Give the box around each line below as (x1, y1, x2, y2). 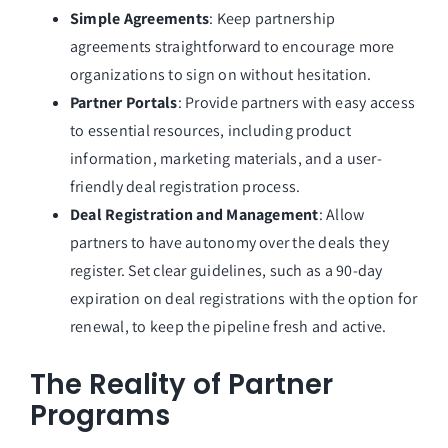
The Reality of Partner (29, 364, 333, 404)
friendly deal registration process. (69, 176, 301, 198)
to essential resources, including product (69, 120, 351, 142)
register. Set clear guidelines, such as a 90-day (69, 260, 383, 282)
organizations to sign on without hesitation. (69, 64, 372, 86)
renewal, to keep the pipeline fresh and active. (69, 316, 387, 338)
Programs (29, 395, 170, 435)
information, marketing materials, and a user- (69, 148, 382, 170)
